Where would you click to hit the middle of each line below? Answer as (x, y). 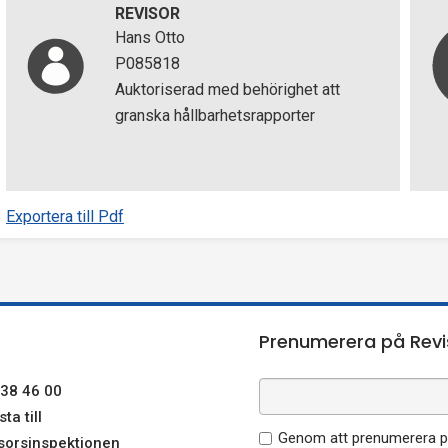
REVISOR (147, 13)
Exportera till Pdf (65, 216)
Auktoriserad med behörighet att (227, 89)
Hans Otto (149, 37)
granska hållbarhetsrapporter (214, 115)
